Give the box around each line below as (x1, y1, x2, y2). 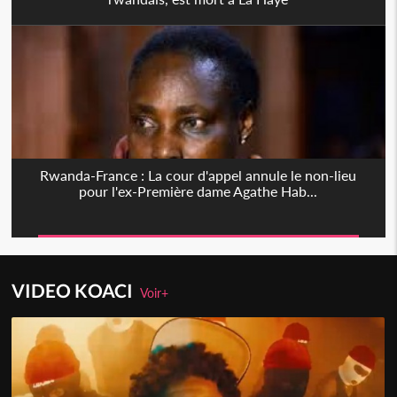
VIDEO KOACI (12, 279, 141, 302)
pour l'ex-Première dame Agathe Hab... (79, 183, 318, 200)
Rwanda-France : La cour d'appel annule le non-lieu (40, 167, 357, 184)
